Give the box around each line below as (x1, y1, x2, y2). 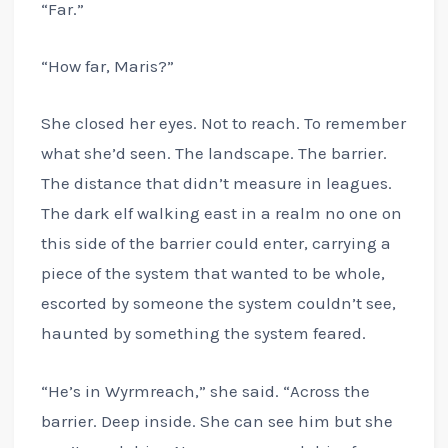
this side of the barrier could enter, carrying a (40, 233, 391, 254)
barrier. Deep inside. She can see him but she (40, 410, 393, 431)
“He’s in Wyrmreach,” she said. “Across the (40, 380, 370, 401)
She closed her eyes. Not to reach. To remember (40, 113, 406, 134)
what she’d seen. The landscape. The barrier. (40, 143, 387, 164)
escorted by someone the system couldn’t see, (40, 293, 396, 314)
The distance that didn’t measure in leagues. (40, 173, 392, 194)
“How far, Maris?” (40, 56, 174, 77)
